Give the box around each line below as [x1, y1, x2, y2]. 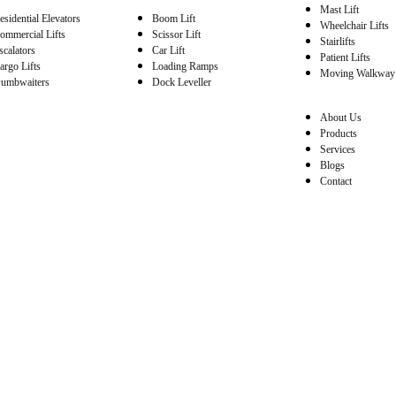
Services [319, 144, 355, 156]
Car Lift [151, 45, 185, 57]
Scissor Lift [151, 29, 201, 41]
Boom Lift [151, 13, 195, 25]
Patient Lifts [319, 52, 370, 64]
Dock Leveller [151, 77, 211, 88]
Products [319, 128, 357, 140]
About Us [319, 112, 362, 124]
